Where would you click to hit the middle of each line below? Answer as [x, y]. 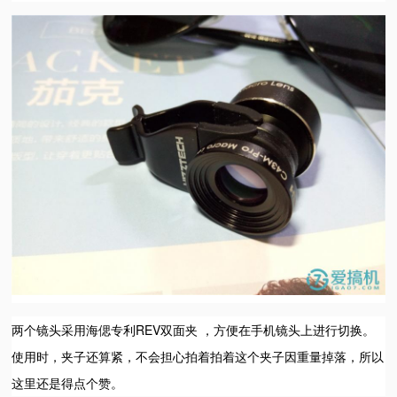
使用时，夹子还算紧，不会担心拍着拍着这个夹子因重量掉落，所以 [198, 356]
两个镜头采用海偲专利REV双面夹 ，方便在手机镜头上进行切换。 [194, 329]
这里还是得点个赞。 [68, 382]
